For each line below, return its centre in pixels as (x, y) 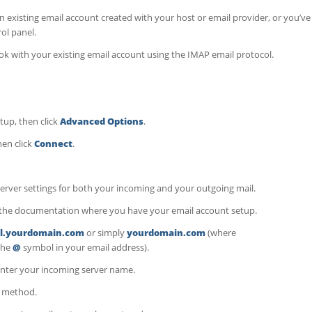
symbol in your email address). (85, 247)
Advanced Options (102, 121)
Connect (53, 143)
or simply (106, 232)
